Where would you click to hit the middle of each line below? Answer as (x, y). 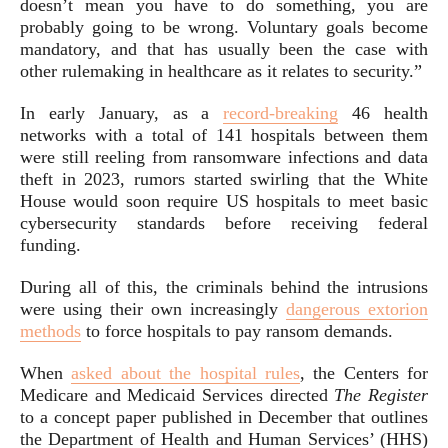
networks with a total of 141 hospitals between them (224, 135)
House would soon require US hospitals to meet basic (224, 201)
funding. (50, 245)
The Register (381, 395)
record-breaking (281, 113)
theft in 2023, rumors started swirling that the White (224, 179)
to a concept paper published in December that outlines (224, 417)
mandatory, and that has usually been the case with (224, 49)
